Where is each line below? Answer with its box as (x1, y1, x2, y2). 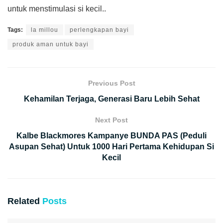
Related (7, 196, 40, 206)
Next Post (95, 115, 128, 124)
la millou (31, 26, 58, 33)
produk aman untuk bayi (12, 40, 89, 48)
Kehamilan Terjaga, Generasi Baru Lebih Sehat (23, 94, 200, 103)
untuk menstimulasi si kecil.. (7, 4, 106, 13)
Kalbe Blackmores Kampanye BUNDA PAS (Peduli (16, 131, 207, 140)
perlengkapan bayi (70, 26, 129, 33)
